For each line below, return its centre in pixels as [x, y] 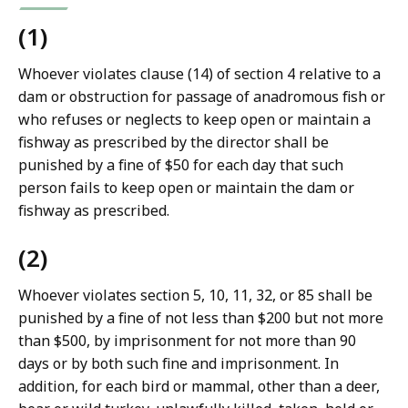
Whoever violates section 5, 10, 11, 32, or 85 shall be [195, 296]
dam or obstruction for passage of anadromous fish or [202, 97]
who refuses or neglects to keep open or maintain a [194, 120]
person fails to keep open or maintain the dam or [186, 188]
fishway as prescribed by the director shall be [173, 143]
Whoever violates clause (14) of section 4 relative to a [199, 74]
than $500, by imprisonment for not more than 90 [187, 341]
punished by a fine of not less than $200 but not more [201, 318]
